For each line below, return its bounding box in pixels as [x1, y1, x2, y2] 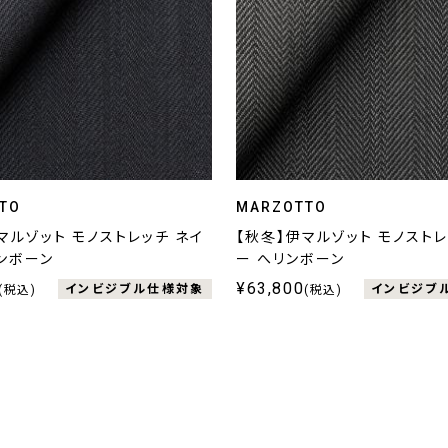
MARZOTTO [236, 199, 327, 216]
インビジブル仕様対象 [64, 281, 205, 296]
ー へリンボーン [236, 251, 345, 268]
